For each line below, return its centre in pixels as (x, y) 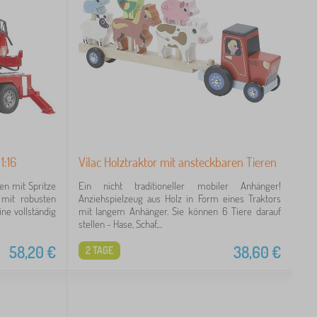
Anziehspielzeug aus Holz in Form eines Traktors (179, 198)
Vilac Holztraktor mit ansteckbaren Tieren (177, 162)
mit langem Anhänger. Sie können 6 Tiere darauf (179, 211)
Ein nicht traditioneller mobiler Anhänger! (179, 185)
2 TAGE (99, 250)
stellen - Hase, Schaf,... (120, 224)
